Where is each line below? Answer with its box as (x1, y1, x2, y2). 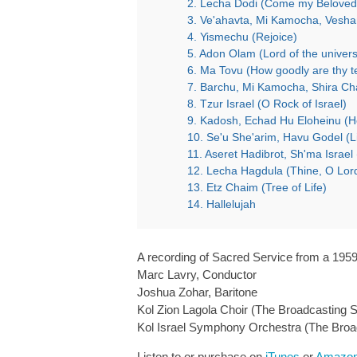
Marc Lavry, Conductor (137, 268, 257, 281)
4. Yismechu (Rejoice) (187, 30, 297, 43)
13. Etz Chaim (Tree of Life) (187, 181, 327, 194)
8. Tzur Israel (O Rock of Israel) (187, 97, 347, 110)
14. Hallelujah (187, 198, 256, 210)
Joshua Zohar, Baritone (137, 285, 257, 299)
